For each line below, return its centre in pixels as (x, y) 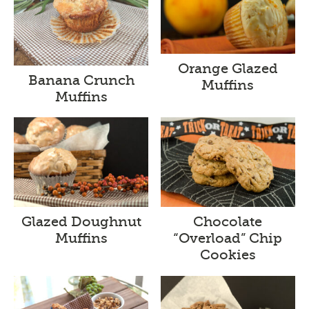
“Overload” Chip (228, 239)
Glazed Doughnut (81, 222)
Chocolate (228, 222)
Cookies (228, 255)
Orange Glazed (228, 69)
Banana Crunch (81, 80)
